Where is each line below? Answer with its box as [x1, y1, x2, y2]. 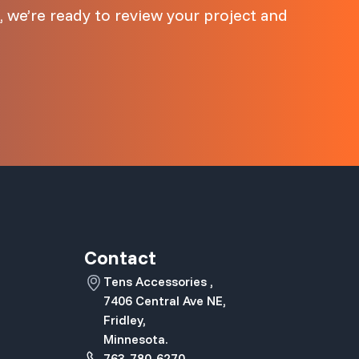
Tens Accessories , [103, 272, 213, 289]
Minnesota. [103, 330, 167, 347]
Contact [83, 244, 156, 269]
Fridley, [103, 311, 146, 328]
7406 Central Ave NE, [103, 292, 226, 309]
